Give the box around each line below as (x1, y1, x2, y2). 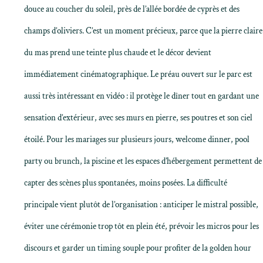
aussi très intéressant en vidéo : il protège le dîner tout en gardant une (24, 90, 259, 102)
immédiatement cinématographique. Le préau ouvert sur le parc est (24, 69, 252, 80)
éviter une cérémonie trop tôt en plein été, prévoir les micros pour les (24, 221, 259, 232)
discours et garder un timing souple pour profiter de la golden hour (24, 242, 251, 254)
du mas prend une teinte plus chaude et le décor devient (24, 47, 211, 58)
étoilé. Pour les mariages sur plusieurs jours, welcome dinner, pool (24, 134, 249, 145)
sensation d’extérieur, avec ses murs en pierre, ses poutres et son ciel (24, 112, 252, 123)
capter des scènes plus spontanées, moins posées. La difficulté (24, 177, 227, 188)
